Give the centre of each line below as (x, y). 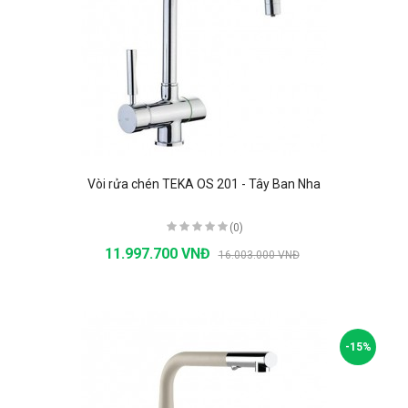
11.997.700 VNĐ (159, 253)
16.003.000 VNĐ (259, 255)
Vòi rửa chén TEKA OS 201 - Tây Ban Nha (204, 184)
